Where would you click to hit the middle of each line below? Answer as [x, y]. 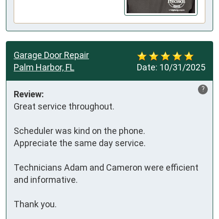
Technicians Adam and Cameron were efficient [106, 168]
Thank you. [35, 204]
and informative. [47, 180]
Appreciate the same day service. [81, 143]
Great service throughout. [66, 107]
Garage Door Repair [51, 55]
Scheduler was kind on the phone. [80, 131]
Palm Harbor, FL [44, 67]
